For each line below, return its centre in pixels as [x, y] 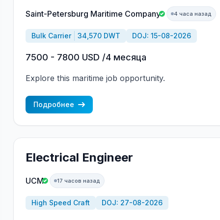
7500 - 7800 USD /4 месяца [86, 57]
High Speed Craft [60, 203]
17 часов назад [78, 181]
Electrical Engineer [79, 157]
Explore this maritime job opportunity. [95, 78]
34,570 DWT [99, 36]
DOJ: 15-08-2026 [161, 36]
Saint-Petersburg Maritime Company [93, 14]
